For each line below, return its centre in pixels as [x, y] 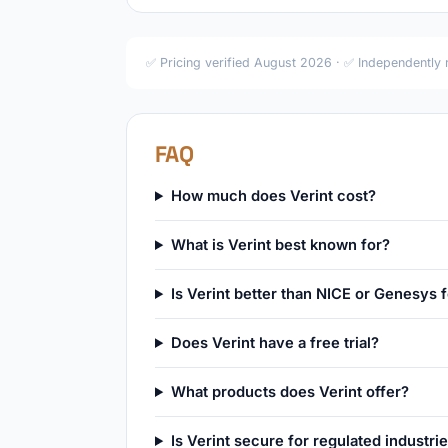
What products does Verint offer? [289, 392]
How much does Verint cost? [273, 196]
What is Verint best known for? [280, 245]
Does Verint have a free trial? [274, 343]
